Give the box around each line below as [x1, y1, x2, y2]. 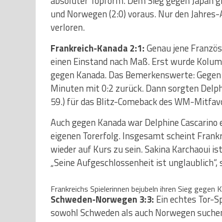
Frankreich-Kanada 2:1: [51, 41, 147, 55]
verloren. [51, 20, 85, 34]
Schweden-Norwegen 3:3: [51, 192, 154, 206]
